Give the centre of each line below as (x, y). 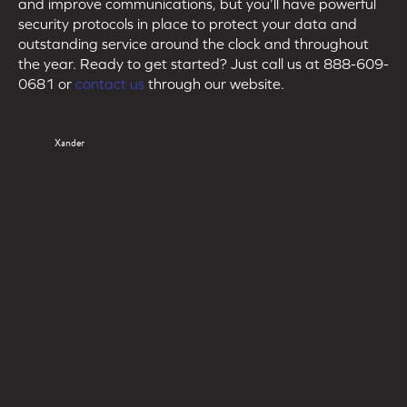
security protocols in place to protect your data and (188, 23)
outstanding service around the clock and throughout (194, 43)
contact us (110, 83)
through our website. (214, 83)
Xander (69, 142)
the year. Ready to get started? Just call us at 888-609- (203, 63)
